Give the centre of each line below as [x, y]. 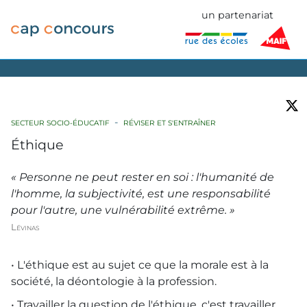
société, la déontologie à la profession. [114, 281]
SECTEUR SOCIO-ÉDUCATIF [60, 123]
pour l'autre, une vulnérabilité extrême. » [123, 210]
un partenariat [237, 15]
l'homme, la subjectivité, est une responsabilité [141, 194]
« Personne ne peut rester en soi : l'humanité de [143, 177]
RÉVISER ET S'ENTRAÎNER [170, 123]
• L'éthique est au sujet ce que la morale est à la [140, 265]
